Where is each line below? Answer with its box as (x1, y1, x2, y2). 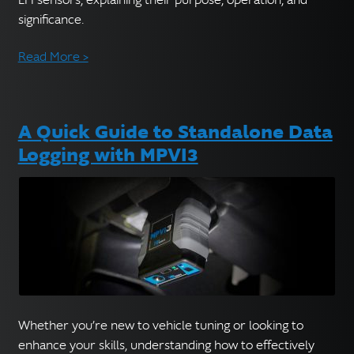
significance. (17, 11, 84, 28)
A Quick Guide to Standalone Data (17, 119, 333, 146)
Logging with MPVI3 (17, 141, 198, 169)
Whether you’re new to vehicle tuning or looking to (17, 318, 303, 334)
